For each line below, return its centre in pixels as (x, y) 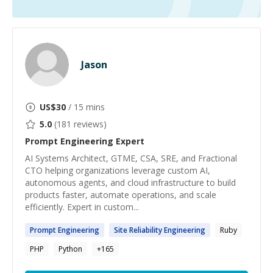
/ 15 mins (85, 107)
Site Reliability (139, 230)
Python (70, 249)
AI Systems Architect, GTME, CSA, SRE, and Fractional (131, 158)
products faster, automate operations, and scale (121, 195)
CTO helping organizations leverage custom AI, (118, 170)
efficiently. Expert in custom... (82, 207)
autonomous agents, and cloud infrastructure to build (130, 183)
